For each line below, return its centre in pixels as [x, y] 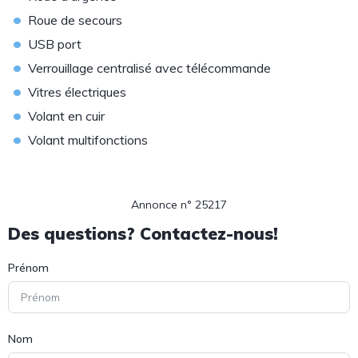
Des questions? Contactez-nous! [143, 233]
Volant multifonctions [88, 140]
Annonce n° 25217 [179, 205]
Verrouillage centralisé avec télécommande [149, 68]
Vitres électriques [77, 92]
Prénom [28, 268]
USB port [55, 44]
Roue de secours [75, 20]
